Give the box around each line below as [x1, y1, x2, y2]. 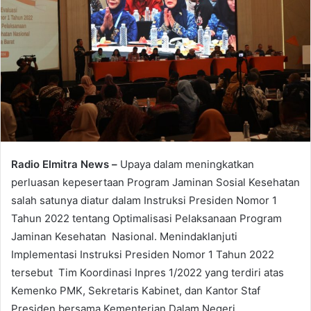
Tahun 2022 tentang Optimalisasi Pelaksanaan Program [11, 212, 282, 226]
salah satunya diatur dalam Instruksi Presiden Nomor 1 [11, 194, 277, 208]
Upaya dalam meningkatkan [120, 158, 254, 171]
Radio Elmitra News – [11, 158, 120, 171]
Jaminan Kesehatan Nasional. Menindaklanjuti [11, 230, 237, 244]
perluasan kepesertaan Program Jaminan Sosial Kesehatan [11, 176, 300, 190]
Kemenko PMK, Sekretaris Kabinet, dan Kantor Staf [11, 284, 260, 298]
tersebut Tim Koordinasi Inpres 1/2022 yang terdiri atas [11, 266, 284, 280]
